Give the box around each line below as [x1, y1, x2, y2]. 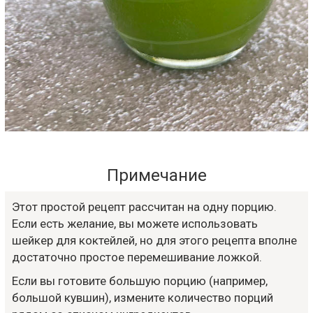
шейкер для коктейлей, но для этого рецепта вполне [12, 233, 297, 247]
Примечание [106, 166, 207, 185]
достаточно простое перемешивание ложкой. [12, 250, 262, 264]
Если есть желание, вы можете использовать [12, 217, 258, 231]
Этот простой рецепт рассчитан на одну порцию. [12, 200, 277, 214]
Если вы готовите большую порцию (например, [12, 274, 268, 288]
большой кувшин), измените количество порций [12, 291, 273, 305]
